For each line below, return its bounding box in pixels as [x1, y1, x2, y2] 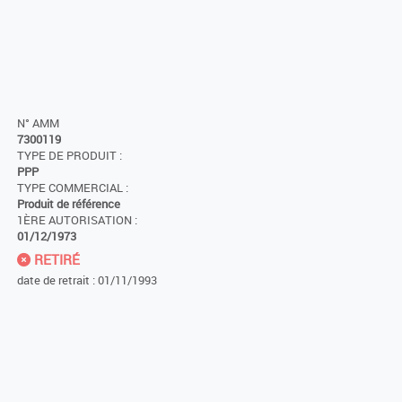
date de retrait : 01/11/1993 [17, 271, 157, 288]
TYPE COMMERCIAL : [17, 179, 128, 196]
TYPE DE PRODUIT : [17, 147, 122, 163]
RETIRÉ [31, 249, 80, 268]
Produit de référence [17, 196, 120, 212]
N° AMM [17, 115, 59, 131]
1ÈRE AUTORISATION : [17, 212, 137, 228]
